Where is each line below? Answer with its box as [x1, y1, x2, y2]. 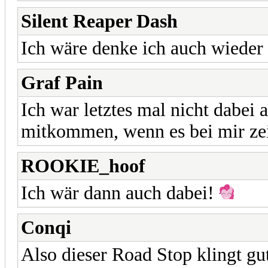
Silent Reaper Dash [21, 10, 178, 32]
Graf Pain [21, 72, 103, 93]
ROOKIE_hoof [21, 155, 145, 176]
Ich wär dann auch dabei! [21, 182, 219, 203]
